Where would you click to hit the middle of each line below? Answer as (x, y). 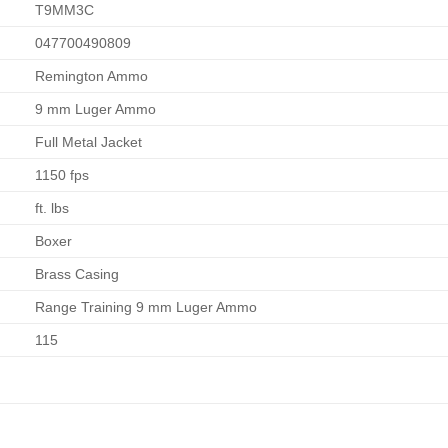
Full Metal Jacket (89, 142)
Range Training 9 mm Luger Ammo (146, 307)
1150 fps (62, 175)
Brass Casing (77, 274)
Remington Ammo (92, 76)
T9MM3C (65, 10)
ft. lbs (52, 208)
